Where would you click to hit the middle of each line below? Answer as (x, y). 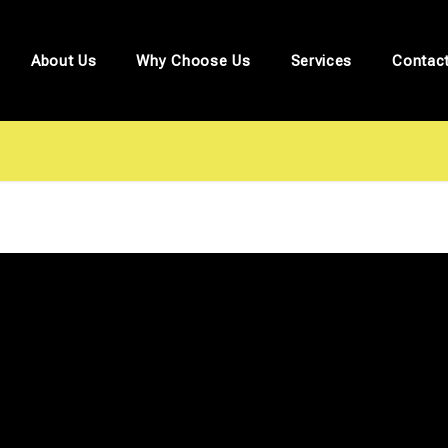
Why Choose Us (193, 60)
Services (321, 60)
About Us (63, 60)
